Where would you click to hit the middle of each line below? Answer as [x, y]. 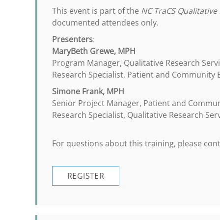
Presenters [72, 39]
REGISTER [86, 176]
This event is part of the [96, 11]
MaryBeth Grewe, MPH [94, 51]
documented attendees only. [105, 23]
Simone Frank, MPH [88, 91]
